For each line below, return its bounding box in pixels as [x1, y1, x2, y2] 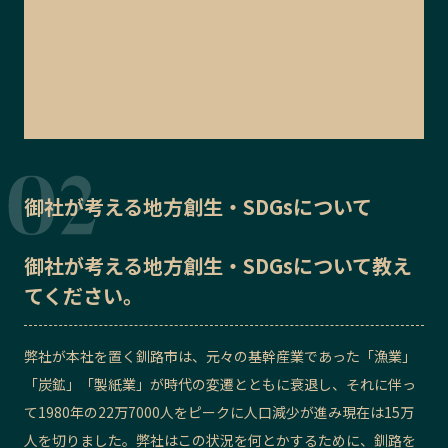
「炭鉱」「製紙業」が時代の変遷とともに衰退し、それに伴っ [24, 374, 416, 395]
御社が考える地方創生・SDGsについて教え [24, 251, 412, 281]
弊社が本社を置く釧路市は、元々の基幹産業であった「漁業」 [24, 346, 416, 367]
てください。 [24, 281, 143, 311]
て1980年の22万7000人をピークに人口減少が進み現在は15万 [24, 402, 414, 423]
